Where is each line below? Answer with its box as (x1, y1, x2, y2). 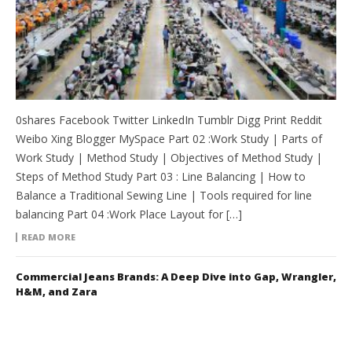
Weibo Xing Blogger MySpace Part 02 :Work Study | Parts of (16, 130, 322, 146)
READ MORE (21, 230, 75, 243)
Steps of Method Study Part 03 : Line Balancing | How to (16, 168, 306, 184)
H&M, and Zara (16, 284, 97, 299)
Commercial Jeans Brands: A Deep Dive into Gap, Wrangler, (16, 269, 336, 284)
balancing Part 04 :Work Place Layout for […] (16, 206, 242, 222)
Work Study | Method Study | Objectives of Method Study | (16, 149, 322, 165)
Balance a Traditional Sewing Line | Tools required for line (16, 187, 312, 203)
